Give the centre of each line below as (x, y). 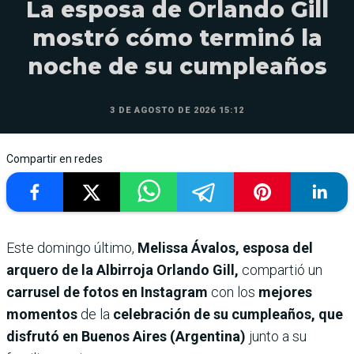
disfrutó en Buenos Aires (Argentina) (128, 336)
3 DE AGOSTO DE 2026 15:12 (177, 110)
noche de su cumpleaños (177, 66)
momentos (42, 314)
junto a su (278, 336)
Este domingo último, (70, 247)
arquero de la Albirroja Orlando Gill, (124, 269)
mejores (284, 292)
